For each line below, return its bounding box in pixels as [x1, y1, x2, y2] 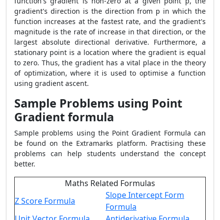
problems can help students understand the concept [14, 149, 206, 158]
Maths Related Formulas [65, 178, 155, 189]
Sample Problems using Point [14, 95, 182, 111]
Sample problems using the [14, 128, 112, 137]
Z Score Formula [15, 195, 75, 206]
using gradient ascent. [14, 79, 89, 88]
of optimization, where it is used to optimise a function [14, 68, 206, 78]
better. [14, 159, 35, 168]
